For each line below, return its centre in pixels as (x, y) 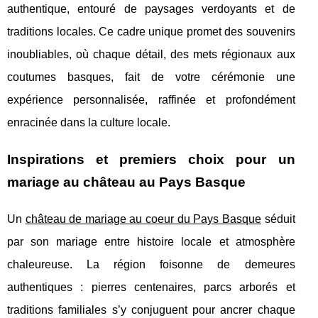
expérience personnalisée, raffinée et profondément (151, 100)
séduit (278, 219)
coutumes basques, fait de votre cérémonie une (151, 77)
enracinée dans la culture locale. (89, 123)
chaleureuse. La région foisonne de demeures (151, 265)
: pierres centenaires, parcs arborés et (188, 287)
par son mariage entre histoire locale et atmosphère (151, 242)
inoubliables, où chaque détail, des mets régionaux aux (151, 55)
